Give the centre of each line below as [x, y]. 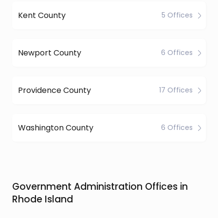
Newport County [50, 53]
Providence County [54, 90]
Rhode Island [43, 199]
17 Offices [176, 90]
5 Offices [177, 15]
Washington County [56, 127]
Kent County [42, 15]
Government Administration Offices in [100, 187]
